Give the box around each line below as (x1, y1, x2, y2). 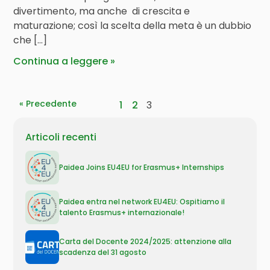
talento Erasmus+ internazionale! (59, 207, 185, 218)
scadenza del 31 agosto (59, 247, 147, 257)
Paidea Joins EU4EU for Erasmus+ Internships (59, 162, 225, 172)
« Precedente (19, 98, 77, 110)
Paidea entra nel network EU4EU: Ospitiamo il (59, 196, 225, 207)
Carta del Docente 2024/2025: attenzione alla (59, 236, 232, 246)
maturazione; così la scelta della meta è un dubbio (13, 19, 252, 33)
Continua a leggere (13, 54, 108, 68)
